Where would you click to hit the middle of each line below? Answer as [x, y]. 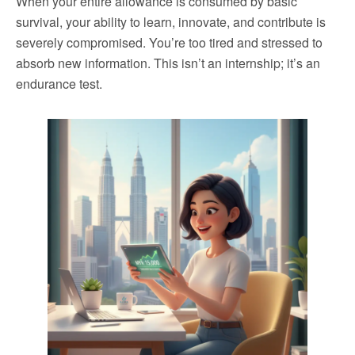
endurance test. [59, 83]
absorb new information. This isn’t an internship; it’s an [168, 63]
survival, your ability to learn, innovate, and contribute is [171, 21]
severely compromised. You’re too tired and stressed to [169, 42]
